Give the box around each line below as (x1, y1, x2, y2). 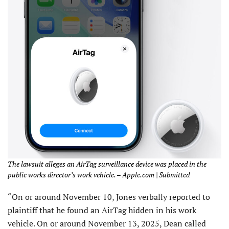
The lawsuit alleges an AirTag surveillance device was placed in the (8, 159, 207, 169)
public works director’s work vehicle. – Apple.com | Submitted (8, 170, 190, 180)
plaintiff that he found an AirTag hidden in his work (8, 204, 196, 216)
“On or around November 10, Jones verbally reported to (8, 191, 210, 203)
